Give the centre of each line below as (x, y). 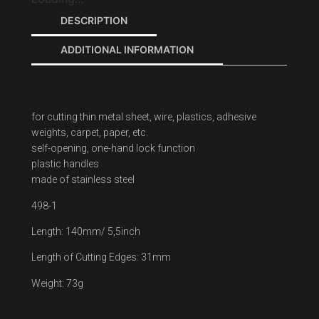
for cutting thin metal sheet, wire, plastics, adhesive (144, 117)
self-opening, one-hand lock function (114, 148)
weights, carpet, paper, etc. (90, 133)
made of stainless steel (83, 180)
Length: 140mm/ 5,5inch (86, 231)
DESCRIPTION (94, 21)
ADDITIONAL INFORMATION (127, 50)
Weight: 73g (58, 283)
